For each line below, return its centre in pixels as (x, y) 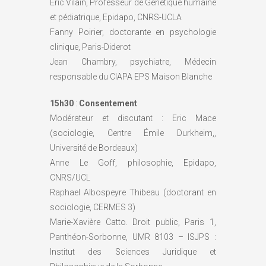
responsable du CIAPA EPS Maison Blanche (131, 76)
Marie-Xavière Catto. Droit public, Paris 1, (133, 222)
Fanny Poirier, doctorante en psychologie (133, 32)
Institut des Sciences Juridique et (133, 251)
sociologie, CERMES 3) (93, 207)
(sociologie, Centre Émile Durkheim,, (133, 133)
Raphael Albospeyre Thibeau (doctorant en (133, 192)
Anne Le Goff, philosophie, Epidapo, (133, 162)
